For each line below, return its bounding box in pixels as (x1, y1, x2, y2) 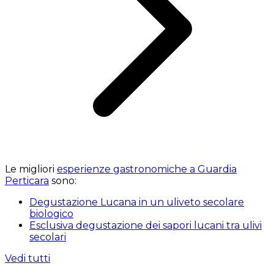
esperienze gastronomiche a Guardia (57, 163, 237, 176)
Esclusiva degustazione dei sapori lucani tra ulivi (29, 220, 262, 232)
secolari (29, 231, 66, 243)
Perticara (5, 175, 49, 187)
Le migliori (5, 163, 57, 176)
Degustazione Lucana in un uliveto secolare (29, 196, 244, 209)
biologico (29, 208, 73, 220)
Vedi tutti (5, 253, 50, 265)
